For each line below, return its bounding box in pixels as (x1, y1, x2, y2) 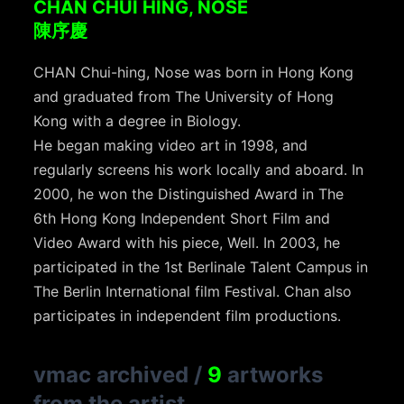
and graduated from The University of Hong (33, 87, 335, 106)
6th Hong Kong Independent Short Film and (33, 208, 331, 227)
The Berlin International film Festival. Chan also (33, 281, 353, 300)
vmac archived (33, 361, 189, 388)
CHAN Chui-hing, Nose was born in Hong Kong (33, 62, 354, 81)
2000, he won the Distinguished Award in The (33, 184, 344, 203)
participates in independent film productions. (33, 306, 342, 325)
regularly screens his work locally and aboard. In (33, 160, 364, 179)
